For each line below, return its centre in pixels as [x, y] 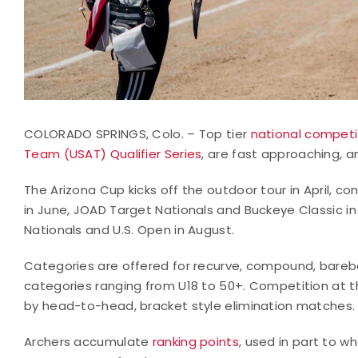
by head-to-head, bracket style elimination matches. [190, 305]
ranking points [195, 341]
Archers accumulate [87, 341]
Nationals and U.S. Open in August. [129, 229]
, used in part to [288, 341]
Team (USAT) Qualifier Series [113, 153]
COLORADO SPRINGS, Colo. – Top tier [137, 133]
